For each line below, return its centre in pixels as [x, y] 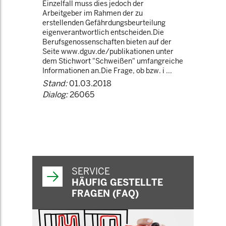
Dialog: [55, 95]
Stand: [55, 83]
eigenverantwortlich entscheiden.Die [103, 32]
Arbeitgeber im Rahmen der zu [93, 13]
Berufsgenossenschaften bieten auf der [107, 42]
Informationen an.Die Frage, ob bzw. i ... [107, 71]
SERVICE [91, 171]
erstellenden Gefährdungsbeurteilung [104, 23]
